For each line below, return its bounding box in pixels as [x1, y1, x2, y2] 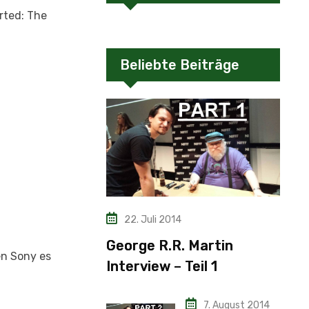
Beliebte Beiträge [120, 57, 239, 74]
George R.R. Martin [106, 237, 233, 254]
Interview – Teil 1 [106, 257, 217, 275]
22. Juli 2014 [124, 213, 181, 226]
